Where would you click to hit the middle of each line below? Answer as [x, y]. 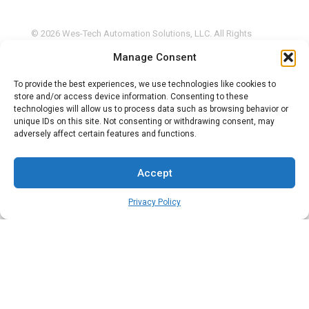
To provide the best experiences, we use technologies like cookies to [145, 84]
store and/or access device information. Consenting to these [131, 97]
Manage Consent [154, 57]
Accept [154, 173]
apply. [153, 83]
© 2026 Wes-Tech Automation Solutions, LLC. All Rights [141, 33]
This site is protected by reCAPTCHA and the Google [136, 70]
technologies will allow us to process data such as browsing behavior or [151, 109]
